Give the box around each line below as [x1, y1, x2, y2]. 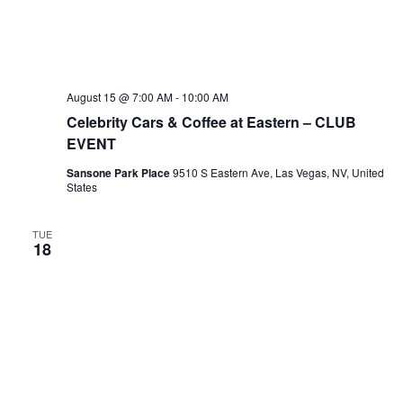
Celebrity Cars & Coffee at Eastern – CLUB [66, 111, 356, 132]
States [66, 178, 97, 194]
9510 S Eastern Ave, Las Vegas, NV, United [172, 164, 384, 180]
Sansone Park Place [66, 164, 173, 181]
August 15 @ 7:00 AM [66, 88, 173, 104]
